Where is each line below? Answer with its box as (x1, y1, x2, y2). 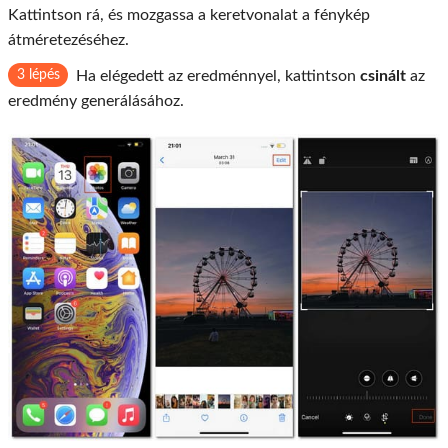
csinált (360, 68, 406, 85)
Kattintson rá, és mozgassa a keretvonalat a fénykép (8, 7, 370, 24)
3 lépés (16, 68, 60, 83)
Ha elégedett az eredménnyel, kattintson (76, 68, 360, 85)
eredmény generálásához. (8, 93, 184, 110)
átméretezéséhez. (8, 32, 129, 49)
